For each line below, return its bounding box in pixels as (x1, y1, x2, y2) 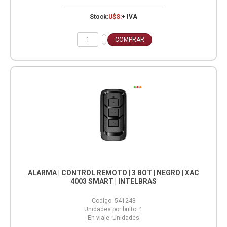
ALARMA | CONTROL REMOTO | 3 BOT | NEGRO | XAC (28, 168, 199, 177)
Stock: (90, 13, 108, 20)
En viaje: (88, 214, 111, 221)
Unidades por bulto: (84, 205, 138, 213)
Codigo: (91, 197, 113, 204)
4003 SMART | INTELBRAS (70, 177, 157, 185)
